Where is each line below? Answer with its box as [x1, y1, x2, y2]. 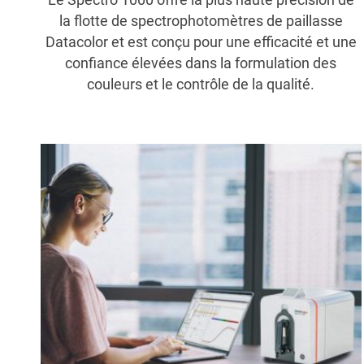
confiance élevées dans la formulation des [65, 54, 337, 72]
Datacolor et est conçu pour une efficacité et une [45, 33, 357, 51]
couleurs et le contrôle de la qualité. [87, 76, 315, 93]
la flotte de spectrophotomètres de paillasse [58, 12, 343, 30]
